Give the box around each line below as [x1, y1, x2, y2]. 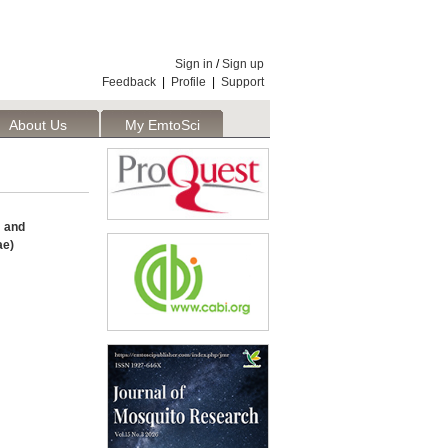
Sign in [175, 57, 213, 71]
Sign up [222, 57, 264, 71]
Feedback [102, 75, 156, 89]
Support [221, 75, 264, 89]
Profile [171, 75, 206, 89]
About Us [9, 117, 67, 133]
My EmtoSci [124, 117, 200, 133]
